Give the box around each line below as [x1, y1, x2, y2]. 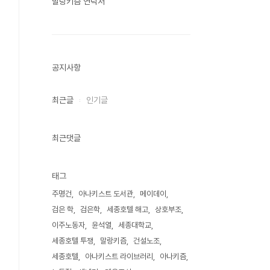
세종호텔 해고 [107, 205, 148, 214]
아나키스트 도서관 [78, 189, 133, 198]
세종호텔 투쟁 [52, 236, 93, 245]
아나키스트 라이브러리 [85, 252, 153, 261]
